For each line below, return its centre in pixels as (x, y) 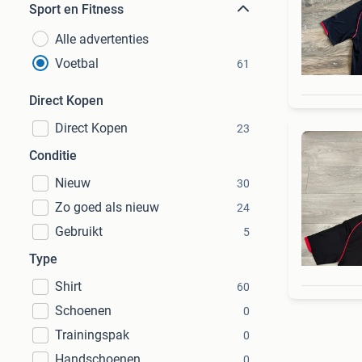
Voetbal (77, 63)
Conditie (53, 156)
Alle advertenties (102, 39)
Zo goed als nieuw (107, 207)
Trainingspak (92, 335)
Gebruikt (79, 232)
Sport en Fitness (76, 9)
